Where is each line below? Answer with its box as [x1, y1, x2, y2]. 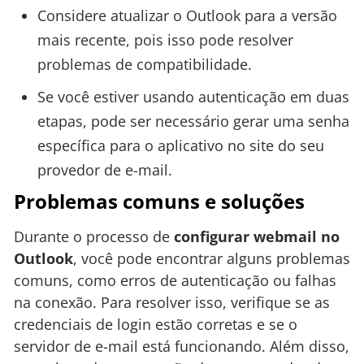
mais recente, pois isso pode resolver [37, 29, 293, 50]
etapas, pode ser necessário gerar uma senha [37, 110, 349, 131]
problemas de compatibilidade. [37, 54, 252, 74]
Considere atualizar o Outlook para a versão [37, 5, 337, 25]
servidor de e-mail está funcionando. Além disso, [14, 336, 349, 356]
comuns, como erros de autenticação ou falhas [14, 270, 336, 290]
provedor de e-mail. [37, 159, 172, 180]
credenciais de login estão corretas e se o [14, 314, 297, 334]
